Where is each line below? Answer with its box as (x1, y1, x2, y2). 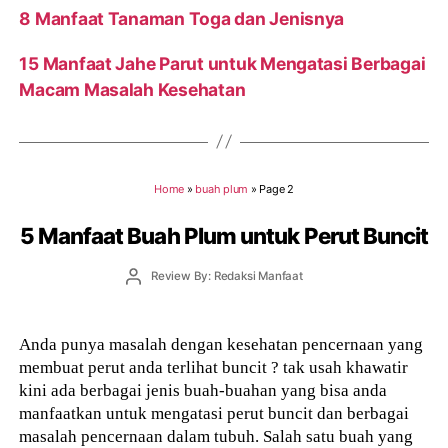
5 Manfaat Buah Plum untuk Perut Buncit (19, 222, 429, 250)
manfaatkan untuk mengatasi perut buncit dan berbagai (19, 403, 410, 424)
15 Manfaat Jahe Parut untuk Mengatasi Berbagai (19, 52, 426, 74)
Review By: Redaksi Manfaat (150, 268, 303, 283)
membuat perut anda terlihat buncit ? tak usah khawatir (19, 357, 409, 378)
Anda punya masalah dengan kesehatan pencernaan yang (19, 334, 424, 355)
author (132, 284, 168, 299)
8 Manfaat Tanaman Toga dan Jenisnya (19, 7, 345, 29)
